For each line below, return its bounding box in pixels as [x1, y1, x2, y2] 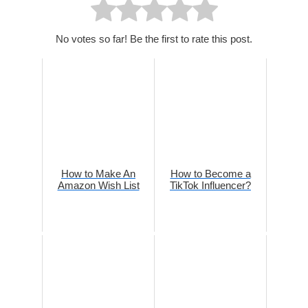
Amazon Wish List [57, 179, 140, 192]
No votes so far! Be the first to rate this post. [56, 33, 252, 45]
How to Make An [61, 168, 135, 180]
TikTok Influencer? [170, 179, 251, 192]
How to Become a [170, 168, 251, 180]
